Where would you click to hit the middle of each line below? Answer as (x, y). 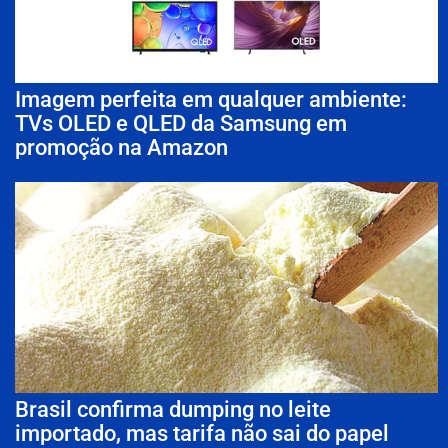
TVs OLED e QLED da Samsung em (181, 123)
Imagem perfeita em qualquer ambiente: (211, 99)
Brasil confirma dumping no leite (173, 410)
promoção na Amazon (121, 147)
